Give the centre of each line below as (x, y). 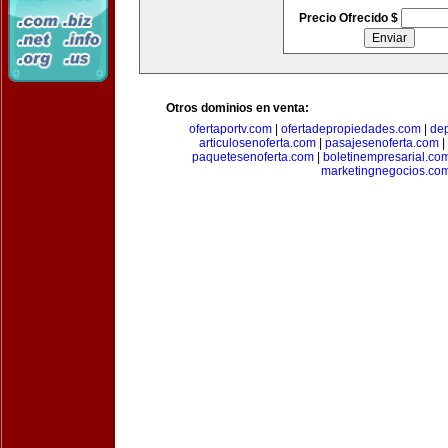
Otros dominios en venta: (237, 108)
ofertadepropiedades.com (351, 129)
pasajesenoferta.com (382, 143)
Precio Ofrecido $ (349, 18)
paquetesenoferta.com (252, 157)
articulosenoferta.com (257, 143)
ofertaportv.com (230, 129)
